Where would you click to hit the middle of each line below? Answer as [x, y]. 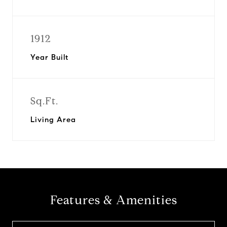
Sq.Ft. [44, 101]
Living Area [53, 120]
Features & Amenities [113, 200]
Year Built [49, 57]
